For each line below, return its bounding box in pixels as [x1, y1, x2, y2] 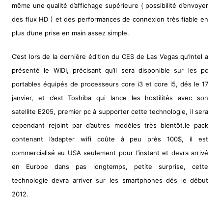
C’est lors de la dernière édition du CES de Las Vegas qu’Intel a [11, 53, 209, 60]
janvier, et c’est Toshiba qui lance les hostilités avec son [11, 94, 209, 102]
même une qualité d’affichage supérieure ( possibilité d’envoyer [11, 1, 209, 9]
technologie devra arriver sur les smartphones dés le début [11, 176, 209, 184]
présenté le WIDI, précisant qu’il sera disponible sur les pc [11, 66, 209, 74]
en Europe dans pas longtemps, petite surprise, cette [11, 163, 209, 170]
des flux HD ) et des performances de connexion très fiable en [11, 15, 209, 23]
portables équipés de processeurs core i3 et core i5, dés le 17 [11, 80, 209, 88]
